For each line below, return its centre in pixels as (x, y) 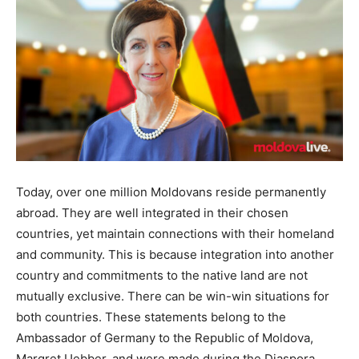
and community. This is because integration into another (175, 254)
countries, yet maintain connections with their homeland (175, 233)
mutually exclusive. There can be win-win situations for (173, 296)
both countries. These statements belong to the (151, 317)
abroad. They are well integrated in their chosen (152, 212)
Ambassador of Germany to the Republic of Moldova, (165, 337)
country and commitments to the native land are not (162, 275)
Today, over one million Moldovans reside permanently (171, 192)
